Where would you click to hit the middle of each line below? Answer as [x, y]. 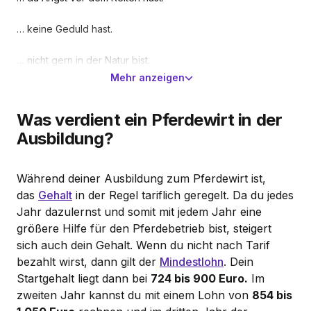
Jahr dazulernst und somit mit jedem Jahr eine [139, 211]
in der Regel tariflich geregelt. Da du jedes [183, 195]
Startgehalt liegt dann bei [84, 278]
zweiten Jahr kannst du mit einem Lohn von [134, 295]
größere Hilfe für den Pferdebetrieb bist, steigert [144, 228]
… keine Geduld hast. [65, 28]
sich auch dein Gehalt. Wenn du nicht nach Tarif [143, 245]
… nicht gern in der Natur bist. [83, 60]
